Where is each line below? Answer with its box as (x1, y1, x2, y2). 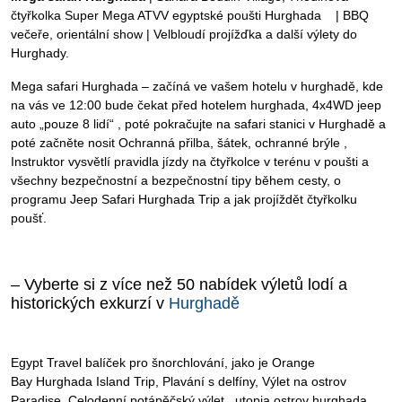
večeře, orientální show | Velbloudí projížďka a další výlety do (11, 27, 357, 41)
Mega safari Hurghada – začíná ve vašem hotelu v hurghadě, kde (11, 79, 383, 93)
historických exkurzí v (11, 294, 169, 312)
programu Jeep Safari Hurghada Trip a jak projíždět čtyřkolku (11, 192, 357, 206)
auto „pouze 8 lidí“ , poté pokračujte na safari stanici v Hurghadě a (11, 117, 386, 131)
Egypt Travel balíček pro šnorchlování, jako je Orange (11, 355, 315, 370)
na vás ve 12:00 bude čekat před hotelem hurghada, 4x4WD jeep (11, 98, 381, 112)
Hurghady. (11, 46, 69, 60)
